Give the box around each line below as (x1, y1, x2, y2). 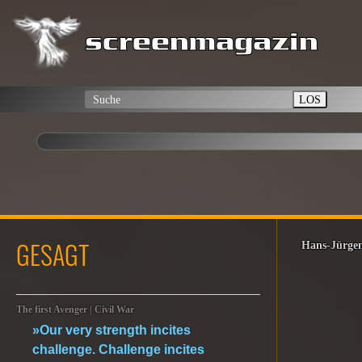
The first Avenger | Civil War (16, 305, 134, 315)
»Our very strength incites (32, 323, 191, 337)
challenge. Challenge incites (32, 343, 204, 356)
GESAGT (16, 235, 89, 273)
